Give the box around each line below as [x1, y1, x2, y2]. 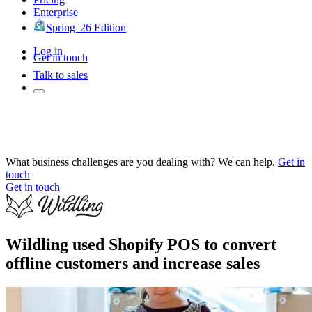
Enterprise [33, 6, 78, 18]
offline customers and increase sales [6, 253, 260, 272]
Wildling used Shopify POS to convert [6, 235, 276, 253]
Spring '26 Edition [46, 21, 126, 33]
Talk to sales [33, 68, 88, 81]
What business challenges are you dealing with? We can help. [6, 155, 275, 168]
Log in [33, 45, 63, 57]
